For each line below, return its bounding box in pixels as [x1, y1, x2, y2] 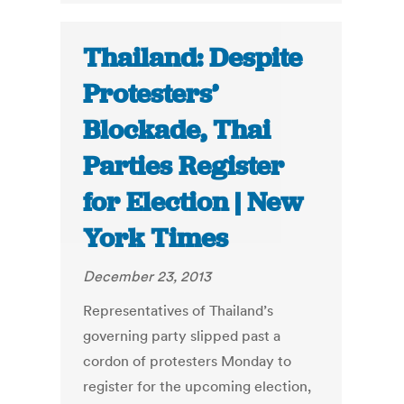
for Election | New [83, 185, 304, 220]
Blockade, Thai [83, 113, 271, 148]
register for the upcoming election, [83, 377, 312, 396]
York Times [83, 221, 229, 256]
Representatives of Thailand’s [83, 301, 274, 320]
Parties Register [83, 149, 285, 184]
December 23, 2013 [83, 267, 212, 286]
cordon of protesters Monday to [83, 352, 292, 371]
